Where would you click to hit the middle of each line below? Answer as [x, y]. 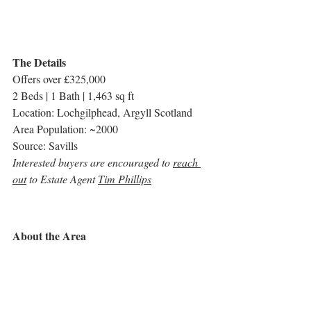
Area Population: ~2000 [65, 128]
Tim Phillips [125, 178]
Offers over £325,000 [59, 78]
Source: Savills [45, 145]
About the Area [49, 235]
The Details [39, 62]
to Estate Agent [62, 178]
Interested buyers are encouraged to [93, 162]
